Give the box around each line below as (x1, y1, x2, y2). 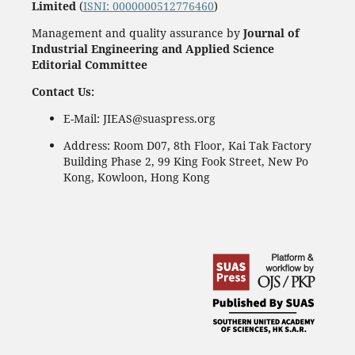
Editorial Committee (31, 56, 147, 72)
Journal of (242, 25, 300, 40)
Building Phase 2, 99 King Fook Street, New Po (63, 153, 308, 169)
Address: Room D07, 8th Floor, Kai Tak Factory (63, 137, 311, 153)
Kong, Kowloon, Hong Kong (63, 169, 210, 185)
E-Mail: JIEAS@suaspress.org (63, 110, 216, 126)
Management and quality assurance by (31, 25, 240, 40)
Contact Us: (31, 83, 94, 99)
